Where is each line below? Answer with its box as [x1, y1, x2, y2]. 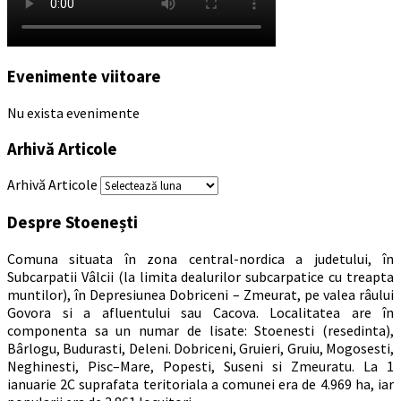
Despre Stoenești [7, 212, 138, 234]
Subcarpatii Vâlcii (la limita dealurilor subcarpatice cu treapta [7, 267, 394, 286]
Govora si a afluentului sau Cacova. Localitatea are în [7, 303, 394, 321]
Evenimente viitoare [7, 66, 161, 88]
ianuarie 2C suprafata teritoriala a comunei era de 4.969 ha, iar [7, 374, 394, 393]
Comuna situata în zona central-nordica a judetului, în [7, 249, 394, 268]
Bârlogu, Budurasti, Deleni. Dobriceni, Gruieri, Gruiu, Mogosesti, [7, 338, 394, 357]
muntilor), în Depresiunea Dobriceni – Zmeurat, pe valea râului [7, 285, 394, 303]
